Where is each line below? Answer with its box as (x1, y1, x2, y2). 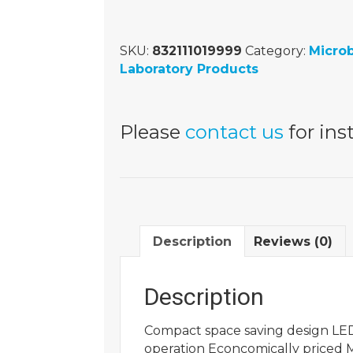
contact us (185, 120, 284, 143)
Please (120, 120, 185, 143)
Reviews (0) (254, 233, 333, 249)
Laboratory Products (120, 61, 258, 76)
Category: (245, 43, 309, 58)
